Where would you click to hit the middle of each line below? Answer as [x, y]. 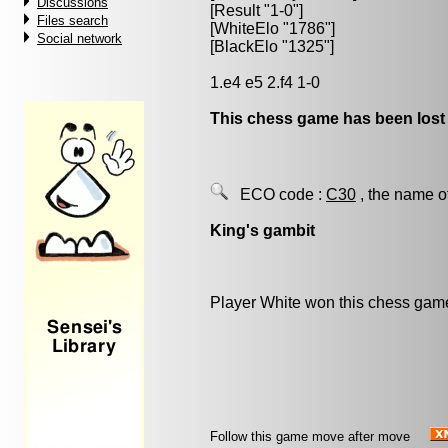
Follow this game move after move [310, 436]
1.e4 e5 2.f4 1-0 [265, 82]
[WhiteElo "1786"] [272, 28]
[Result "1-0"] [256, 10]
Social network [79, 38]
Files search [72, 20]
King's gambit [262, 230]
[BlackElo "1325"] [272, 46]
